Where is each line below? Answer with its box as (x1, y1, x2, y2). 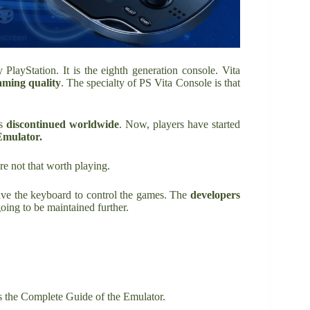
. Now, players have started (119, 118, 240, 130)
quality (28, 76, 61, 89)
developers (190, 188, 240, 201)
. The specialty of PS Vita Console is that (61, 76, 240, 89)
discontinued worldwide (6, 118, 120, 130)
